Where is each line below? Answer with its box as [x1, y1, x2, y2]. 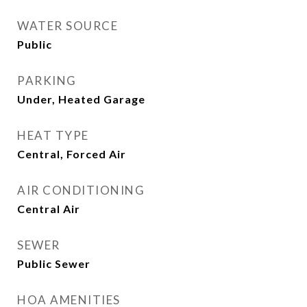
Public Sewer [17, 257, 90, 270]
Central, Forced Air [17, 147, 126, 160]
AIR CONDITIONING [17, 183, 145, 197]
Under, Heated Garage [17, 93, 145, 106]
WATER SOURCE [17, 19, 118, 33]
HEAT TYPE [17, 128, 89, 143]
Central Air [17, 202, 80, 215]
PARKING [17, 73, 77, 88]
